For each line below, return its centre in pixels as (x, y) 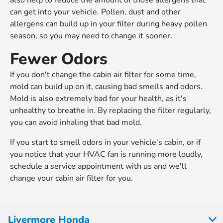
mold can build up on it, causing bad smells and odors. (107, 87)
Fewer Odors (59, 59)
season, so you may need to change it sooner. (91, 36)
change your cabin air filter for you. (72, 178)
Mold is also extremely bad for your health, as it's (99, 99)
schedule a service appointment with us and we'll (99, 167)
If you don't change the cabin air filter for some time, (103, 75)
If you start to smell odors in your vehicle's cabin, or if (106, 143)
